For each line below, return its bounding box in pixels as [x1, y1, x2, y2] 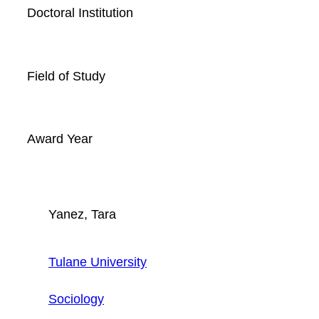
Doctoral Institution [27, 5, 133, 21]
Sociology [48, 291, 104, 306]
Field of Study [27, 68, 105, 83]
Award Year [27, 131, 93, 147]
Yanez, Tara [48, 206, 116, 221]
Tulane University [48, 253, 147, 269]
